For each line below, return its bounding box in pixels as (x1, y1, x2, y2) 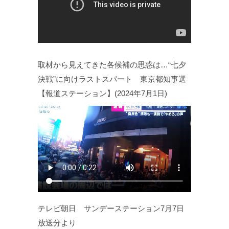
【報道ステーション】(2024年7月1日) (38, 89, 167, 98)
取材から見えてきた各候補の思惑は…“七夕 (38, 60, 186, 70)
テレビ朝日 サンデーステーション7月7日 (38, 203, 184, 213)
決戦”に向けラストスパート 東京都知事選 (38, 75, 186, 84)
